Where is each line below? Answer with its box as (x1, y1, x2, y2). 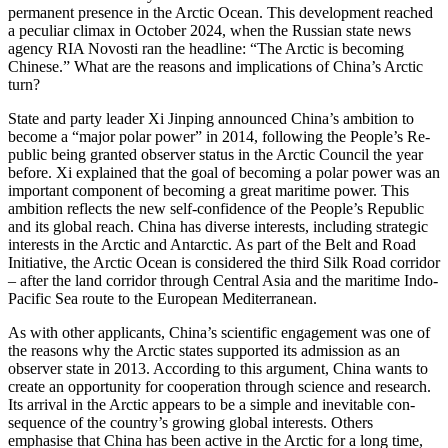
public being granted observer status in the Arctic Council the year (8, 145, 423, 163)
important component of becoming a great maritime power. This (8, 181, 409, 199)
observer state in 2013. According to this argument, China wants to (8, 359, 428, 377)
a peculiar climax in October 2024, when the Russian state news (8, 21, 411, 39)
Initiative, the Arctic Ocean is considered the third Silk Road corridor (8, 253, 440, 271)
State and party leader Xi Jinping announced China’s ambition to (8, 109, 414, 127)
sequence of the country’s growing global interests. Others (8, 413, 373, 431)
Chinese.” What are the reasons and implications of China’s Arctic (8, 57, 423, 75)
